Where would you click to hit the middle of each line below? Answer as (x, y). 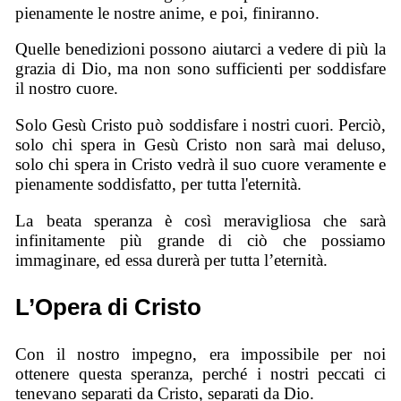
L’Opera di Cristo (109, 307)
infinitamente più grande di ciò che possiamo (200, 240)
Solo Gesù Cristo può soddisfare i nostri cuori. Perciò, (200, 124)
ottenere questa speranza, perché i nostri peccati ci (200, 373)
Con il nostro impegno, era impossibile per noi (200, 354)
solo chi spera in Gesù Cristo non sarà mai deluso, (200, 144)
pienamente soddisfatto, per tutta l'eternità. (159, 183)
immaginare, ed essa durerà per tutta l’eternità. (172, 260)
